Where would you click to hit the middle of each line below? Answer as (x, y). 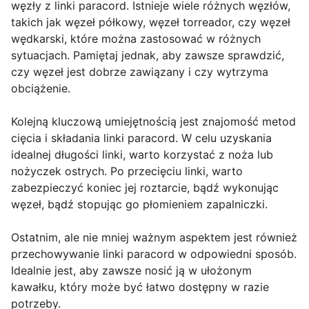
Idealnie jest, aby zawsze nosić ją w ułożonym (131, 271)
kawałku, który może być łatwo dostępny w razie (140, 287)
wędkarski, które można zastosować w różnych (136, 39)
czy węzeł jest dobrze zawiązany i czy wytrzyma (140, 72)
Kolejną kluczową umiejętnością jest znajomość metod (153, 122)
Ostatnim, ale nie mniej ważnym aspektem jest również (154, 238)
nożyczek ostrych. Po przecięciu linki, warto (127, 171)
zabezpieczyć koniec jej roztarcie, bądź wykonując (145, 188)
